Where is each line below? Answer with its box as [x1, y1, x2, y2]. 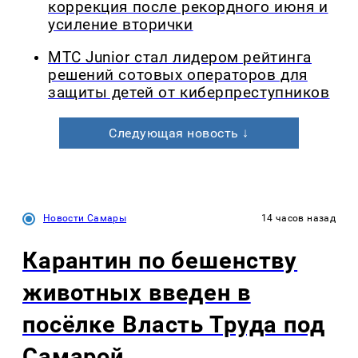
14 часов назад [261, 213, 336, 225]
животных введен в [22, 278, 251, 306]
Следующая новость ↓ [109, 125, 249, 141]
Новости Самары [43, 213, 127, 225]
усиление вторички [48, 16, 193, 34]
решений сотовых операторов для [48, 66, 308, 85]
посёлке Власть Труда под [22, 310, 325, 338]
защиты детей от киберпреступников [48, 84, 330, 102]
